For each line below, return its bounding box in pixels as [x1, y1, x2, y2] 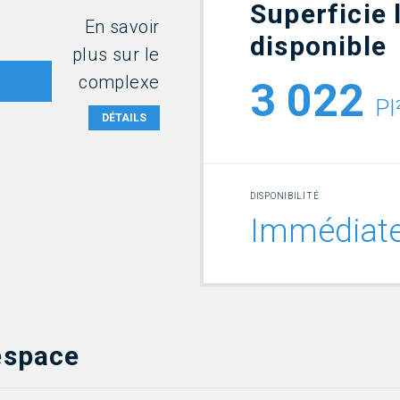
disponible [250, 29, 387, 62]
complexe [79, 71, 160, 93]
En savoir [84, 16, 160, 37]
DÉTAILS [101, 112, 146, 125]
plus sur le [71, 44, 160, 65]
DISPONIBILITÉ [250, 190, 320, 201]
